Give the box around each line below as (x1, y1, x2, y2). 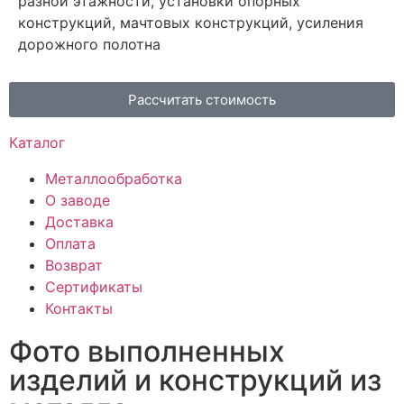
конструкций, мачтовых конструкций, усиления (18, 14, 363, 32)
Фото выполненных (9, 334, 285, 370)
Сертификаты (45, 278, 142, 297)
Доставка (45, 213, 114, 232)
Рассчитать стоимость (128, 91, 276, 109)
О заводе (45, 191, 110, 210)
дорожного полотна (18, 35, 161, 54)
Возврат (45, 256, 103, 275)
